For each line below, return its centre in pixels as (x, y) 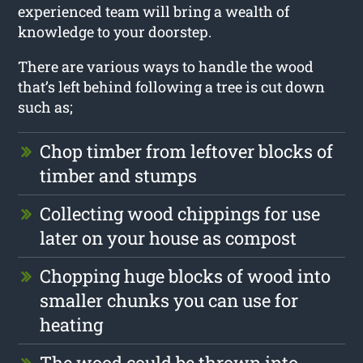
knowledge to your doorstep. (115, 31)
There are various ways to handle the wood (166, 66)
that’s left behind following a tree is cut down (172, 86)
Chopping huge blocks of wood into (186, 275)
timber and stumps (119, 175)
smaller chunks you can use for (169, 300)
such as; (46, 107)
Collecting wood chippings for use (180, 213)
